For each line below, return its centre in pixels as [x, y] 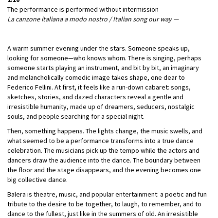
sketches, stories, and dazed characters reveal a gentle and [95, 97]
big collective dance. [37, 179]
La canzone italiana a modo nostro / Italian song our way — [93, 19]
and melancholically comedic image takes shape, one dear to [96, 77]
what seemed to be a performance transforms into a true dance [100, 140]
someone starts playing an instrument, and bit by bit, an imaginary [103, 67]
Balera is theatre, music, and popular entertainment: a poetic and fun [107, 194]
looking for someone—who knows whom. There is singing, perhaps [104, 58]
